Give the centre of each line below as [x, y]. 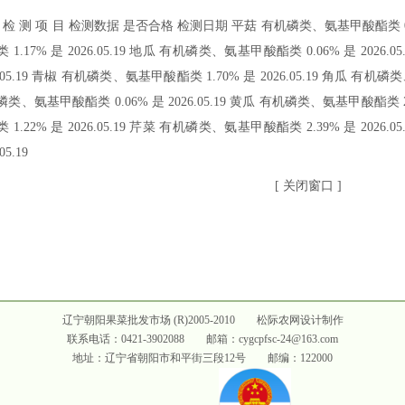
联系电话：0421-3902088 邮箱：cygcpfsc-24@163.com [202, 339]
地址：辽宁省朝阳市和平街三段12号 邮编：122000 [202, 358]
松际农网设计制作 [300, 320]
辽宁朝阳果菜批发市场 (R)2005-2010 [159, 320]
